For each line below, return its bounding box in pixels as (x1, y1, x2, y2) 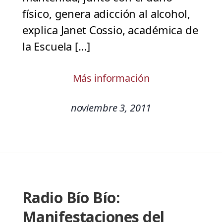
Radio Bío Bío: (22, 187, 120, 208)
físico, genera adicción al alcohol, (22, 6, 190, 21)
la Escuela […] (22, 39, 90, 54)
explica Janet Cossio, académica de (22, 22, 198, 38)
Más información (72, 71, 150, 85)
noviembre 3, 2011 (70, 101, 152, 115)
